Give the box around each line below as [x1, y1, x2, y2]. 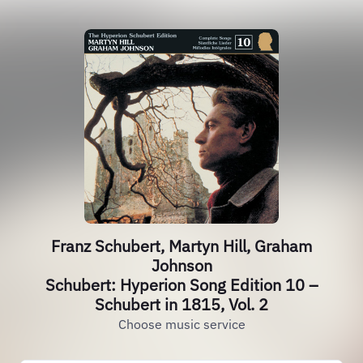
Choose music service [117, 316, 246, 332]
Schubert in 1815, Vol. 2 [95, 293, 268, 315]
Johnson [151, 254, 212, 276]
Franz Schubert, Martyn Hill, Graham [51, 235, 312, 257]
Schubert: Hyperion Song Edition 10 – [45, 274, 318, 296]
